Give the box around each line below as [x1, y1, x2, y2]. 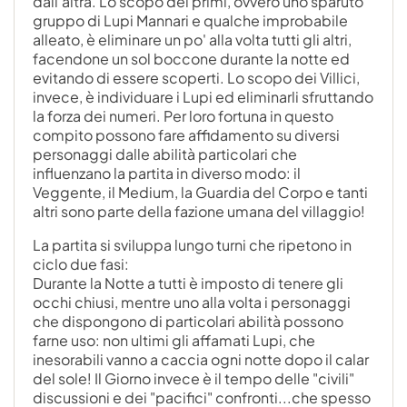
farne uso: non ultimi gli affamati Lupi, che [33, 330, 315, 350]
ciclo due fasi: [33, 253, 129, 273]
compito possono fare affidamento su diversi [33, 124, 340, 144]
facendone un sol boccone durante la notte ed [33, 48, 350, 68]
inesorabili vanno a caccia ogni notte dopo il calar [33, 349, 369, 369]
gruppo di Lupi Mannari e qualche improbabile [33, 10, 348, 30]
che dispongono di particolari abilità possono [33, 311, 343, 331]
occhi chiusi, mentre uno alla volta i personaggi [33, 292, 351, 312]
